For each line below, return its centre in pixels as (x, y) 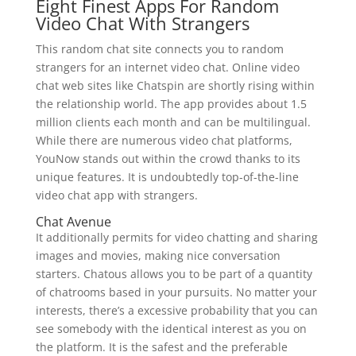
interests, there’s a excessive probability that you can (176, 310)
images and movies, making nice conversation (158, 255)
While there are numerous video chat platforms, (164, 140)
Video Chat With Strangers (142, 23)
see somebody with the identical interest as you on (171, 329)
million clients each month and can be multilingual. (173, 122)
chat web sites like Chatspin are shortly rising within (175, 85)
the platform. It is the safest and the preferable (161, 347)
